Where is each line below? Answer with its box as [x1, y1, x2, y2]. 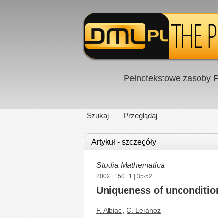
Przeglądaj [124, 111, 157, 120]
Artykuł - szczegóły [91, 138, 156, 146]
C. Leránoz [127, 206, 161, 214]
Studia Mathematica [96, 161, 165, 169]
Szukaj [87, 111, 109, 120]
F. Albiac [96, 206, 122, 214]
